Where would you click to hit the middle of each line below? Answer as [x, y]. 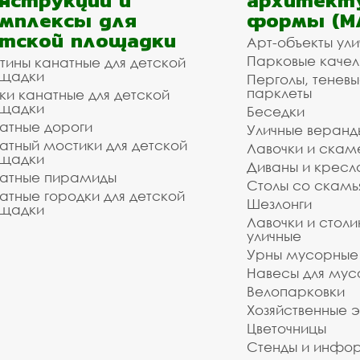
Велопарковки [296, 292]
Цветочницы [286, 329]
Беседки [276, 112]
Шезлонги [279, 204]
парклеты [279, 93]
